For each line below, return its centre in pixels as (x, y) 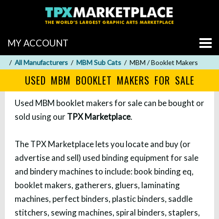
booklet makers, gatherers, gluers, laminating (97, 185)
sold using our (41, 116)
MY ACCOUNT (38, 43)
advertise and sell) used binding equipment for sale (107, 157)
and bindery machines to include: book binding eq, (104, 171)
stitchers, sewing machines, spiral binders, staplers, (107, 212)
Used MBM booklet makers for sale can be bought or (109, 103)
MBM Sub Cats (99, 62)
